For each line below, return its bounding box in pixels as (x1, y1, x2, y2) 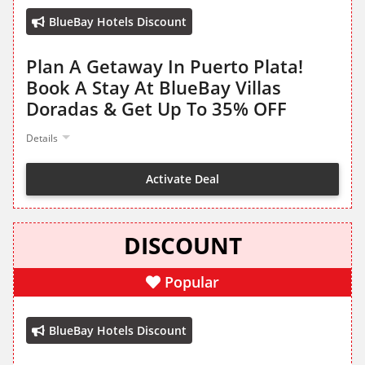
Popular (165, 272, 219, 292)
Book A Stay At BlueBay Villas (26, 75, 281, 100)
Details (26, 131, 58, 146)
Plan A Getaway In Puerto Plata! (26, 54, 303, 79)
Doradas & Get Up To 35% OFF (26, 96, 287, 121)
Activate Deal (146, 170, 219, 187)
